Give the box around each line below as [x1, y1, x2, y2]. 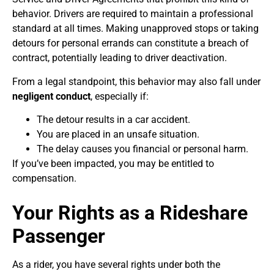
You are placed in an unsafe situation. [37, 128, 199, 140]
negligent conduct [12, 90, 91, 102]
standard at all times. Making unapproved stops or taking [12, 23, 259, 35]
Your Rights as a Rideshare [12, 201, 248, 224]
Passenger [12, 224, 105, 248]
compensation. [12, 172, 76, 184]
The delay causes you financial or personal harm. [37, 143, 248, 155]
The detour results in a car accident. [37, 113, 190, 125]
